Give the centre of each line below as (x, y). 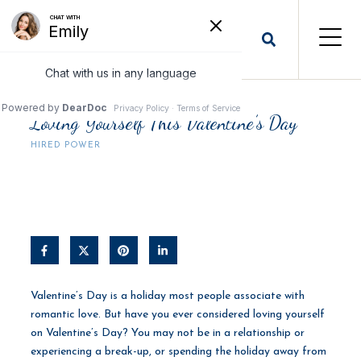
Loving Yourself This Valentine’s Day (164, 122)
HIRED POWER (65, 146)
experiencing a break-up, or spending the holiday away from (178, 352)
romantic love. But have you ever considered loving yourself (177, 315)
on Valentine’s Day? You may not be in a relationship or (167, 334)
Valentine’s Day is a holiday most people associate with (167, 297)
